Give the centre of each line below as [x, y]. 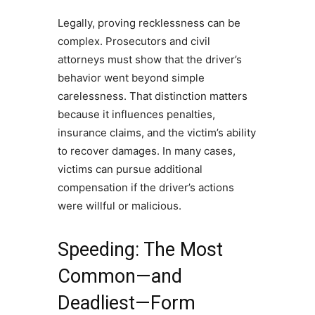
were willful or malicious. [119, 205]
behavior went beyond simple [131, 77]
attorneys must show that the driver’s [149, 59]
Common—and [120, 276]
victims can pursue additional [130, 169]
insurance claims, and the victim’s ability [156, 132]
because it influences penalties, [136, 114]
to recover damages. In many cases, [146, 150]
